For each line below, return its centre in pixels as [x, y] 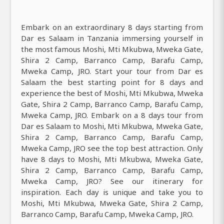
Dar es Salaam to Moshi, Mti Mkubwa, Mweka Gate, [112, 126]
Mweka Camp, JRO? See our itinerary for [112, 181]
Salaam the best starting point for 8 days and [112, 82]
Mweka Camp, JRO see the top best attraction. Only [112, 148]
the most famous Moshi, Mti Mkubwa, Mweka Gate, [112, 49]
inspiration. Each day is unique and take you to [112, 192]
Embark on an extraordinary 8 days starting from [112, 27]
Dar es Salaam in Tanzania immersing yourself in [112, 38]
